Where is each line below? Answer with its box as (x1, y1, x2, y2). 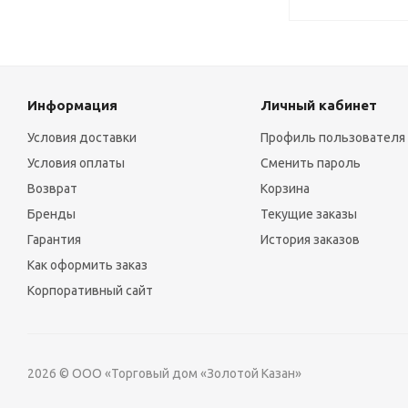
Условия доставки (27, 130, 137, 145)
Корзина (260, 181, 310, 196)
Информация (27, 97, 117, 113)
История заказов (260, 232, 360, 247)
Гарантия (27, 232, 81, 247)
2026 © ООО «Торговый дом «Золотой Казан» (27, 366, 301, 382)
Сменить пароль (260, 156, 361, 170)
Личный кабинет (260, 97, 377, 113)
